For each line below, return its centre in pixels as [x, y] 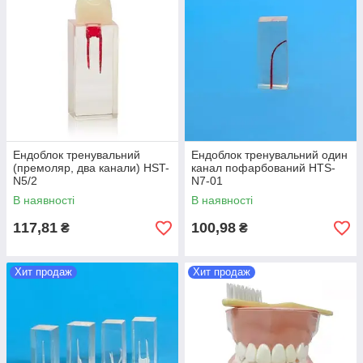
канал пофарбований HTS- [263, 168]
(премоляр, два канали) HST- [91, 168]
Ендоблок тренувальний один [269, 155]
